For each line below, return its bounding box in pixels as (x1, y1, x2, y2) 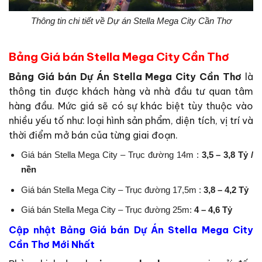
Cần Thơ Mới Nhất (9, 238, 95, 250)
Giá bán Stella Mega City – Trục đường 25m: (20, 205, 194, 215)
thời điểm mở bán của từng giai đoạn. (9, 129, 178, 142)
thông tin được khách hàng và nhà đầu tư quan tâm (9, 85, 253, 98)
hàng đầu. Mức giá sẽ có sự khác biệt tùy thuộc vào (9, 100, 253, 112)
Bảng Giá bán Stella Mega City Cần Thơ (9, 50, 229, 64)
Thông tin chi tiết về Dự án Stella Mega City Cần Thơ (30, 16, 232, 26)
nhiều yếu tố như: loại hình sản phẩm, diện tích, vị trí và (9, 115, 253, 127)
